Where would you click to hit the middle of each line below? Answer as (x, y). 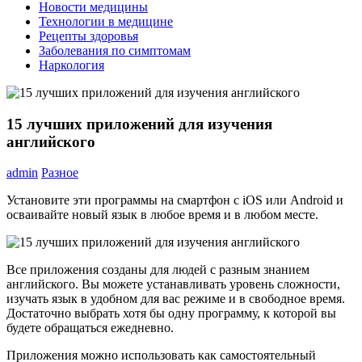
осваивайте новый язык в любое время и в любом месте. (162, 215)
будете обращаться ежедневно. (90, 328)
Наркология (72, 65)
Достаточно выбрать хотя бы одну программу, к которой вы (171, 314)
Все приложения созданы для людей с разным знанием (158, 270)
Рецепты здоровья (88, 36)
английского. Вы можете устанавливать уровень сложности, (173, 284)
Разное (60, 173)
